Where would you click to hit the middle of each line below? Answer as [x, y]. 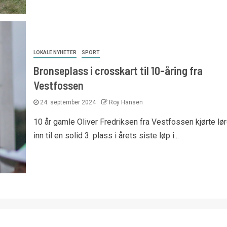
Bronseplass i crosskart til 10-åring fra [118, 70]
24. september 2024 [68, 102]
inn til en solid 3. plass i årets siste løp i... [106, 135]
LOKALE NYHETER [55, 52]
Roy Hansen [126, 102]
